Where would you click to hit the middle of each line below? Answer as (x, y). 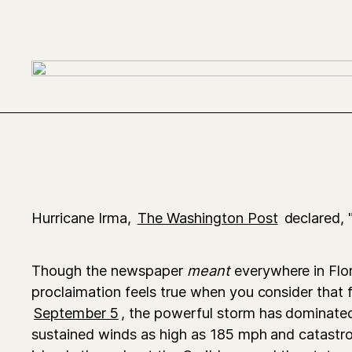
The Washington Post (207, 217)
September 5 (76, 312)
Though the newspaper (109, 270)
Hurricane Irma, (83, 217)
